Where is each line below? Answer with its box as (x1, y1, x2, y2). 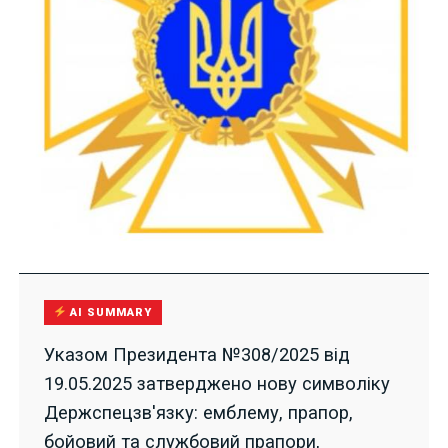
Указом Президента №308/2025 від (43, 344, 350, 366)
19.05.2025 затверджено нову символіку (43, 373, 390, 395)
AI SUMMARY (66, 306, 153, 320)
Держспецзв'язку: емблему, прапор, (43, 402, 353, 424)
